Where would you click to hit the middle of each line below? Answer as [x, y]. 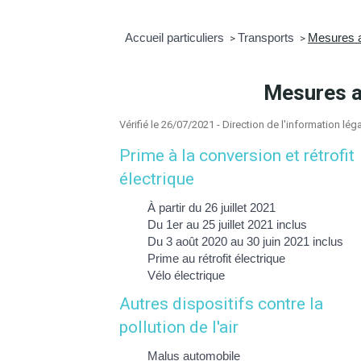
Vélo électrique [187, 275]
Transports [267, 37]
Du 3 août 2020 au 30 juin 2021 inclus [246, 241]
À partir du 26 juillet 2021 [212, 207]
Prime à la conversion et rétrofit [237, 155]
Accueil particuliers [176, 37]
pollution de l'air [179, 327]
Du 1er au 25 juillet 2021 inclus [228, 224]
